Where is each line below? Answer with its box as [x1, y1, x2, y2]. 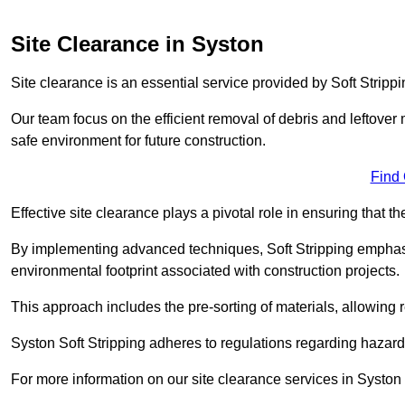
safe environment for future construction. [11, 132, 266, 148]
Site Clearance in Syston [11, 31, 264, 56]
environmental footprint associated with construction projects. [11, 262, 400, 278]
